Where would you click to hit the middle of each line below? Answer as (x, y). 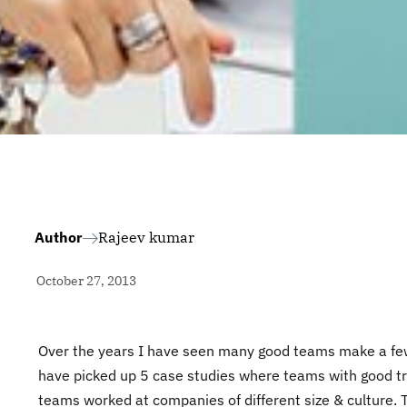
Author (58, 238)
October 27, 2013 (86, 281)
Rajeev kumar (146, 238)
